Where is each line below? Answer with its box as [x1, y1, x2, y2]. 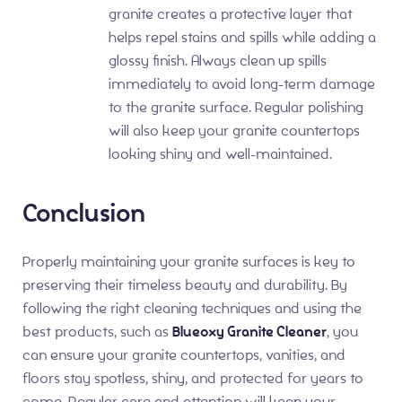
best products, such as [22, 321, 172, 341]
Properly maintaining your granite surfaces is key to [22, 251, 355, 271]
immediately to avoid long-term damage [109, 74, 375, 94]
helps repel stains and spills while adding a [109, 28, 376, 48]
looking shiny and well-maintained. [109, 144, 336, 164]
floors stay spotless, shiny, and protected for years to [22, 368, 363, 388]
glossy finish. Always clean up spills [109, 51, 327, 71]
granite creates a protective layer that [109, 4, 353, 24]
